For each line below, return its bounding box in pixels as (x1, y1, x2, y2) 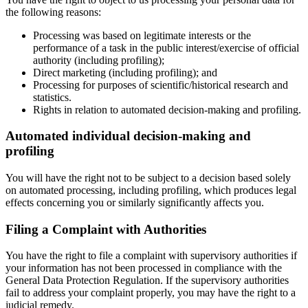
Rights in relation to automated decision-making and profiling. (33, 103, 301, 115)
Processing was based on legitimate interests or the (33, 29, 251, 41)
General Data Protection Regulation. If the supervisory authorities (5, 274, 289, 287)
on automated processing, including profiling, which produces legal (5, 184, 296, 196)
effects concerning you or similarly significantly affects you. (5, 196, 264, 208)
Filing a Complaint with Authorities (5, 221, 206, 236)
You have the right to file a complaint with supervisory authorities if (5, 250, 297, 262)
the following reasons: (5, 5, 101, 18)
